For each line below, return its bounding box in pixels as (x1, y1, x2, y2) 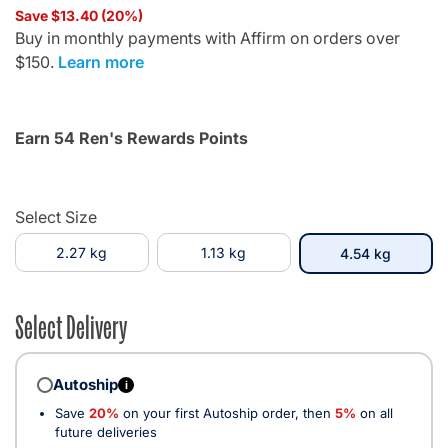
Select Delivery (15, 303, 127, 346)
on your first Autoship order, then (119, 404, 335, 421)
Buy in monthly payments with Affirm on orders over (15, 27, 400, 48)
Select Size (15, 206, 97, 227)
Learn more (58, 51, 144, 72)
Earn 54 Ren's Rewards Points (15, 127, 248, 148)
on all (356, 404, 393, 421)
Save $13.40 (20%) (15, 6, 143, 24)
